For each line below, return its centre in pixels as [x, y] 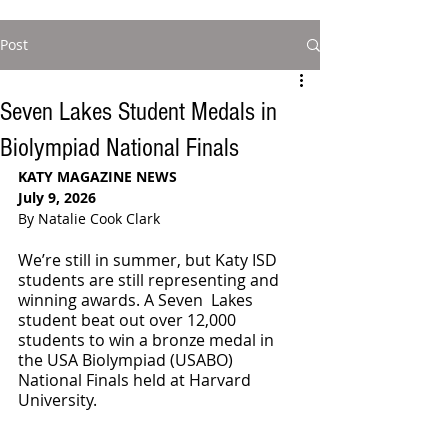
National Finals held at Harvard [136, 380]
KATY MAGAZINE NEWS [97, 176]
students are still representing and [150, 280]
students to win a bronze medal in [148, 340]
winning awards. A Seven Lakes [137, 300]
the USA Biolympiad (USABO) [127, 360]
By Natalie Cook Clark [89, 218]
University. [57, 400]
